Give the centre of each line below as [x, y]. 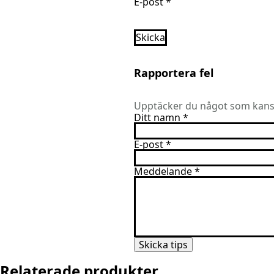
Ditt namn [157, 118]
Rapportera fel [174, 73]
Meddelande [163, 172]
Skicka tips [163, 245]
